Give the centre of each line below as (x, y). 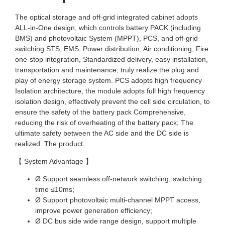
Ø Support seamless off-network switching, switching (119, 179)
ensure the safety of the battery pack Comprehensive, (100, 112)
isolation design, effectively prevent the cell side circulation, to (113, 101)
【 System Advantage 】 (54, 161)
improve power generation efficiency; (94, 211)
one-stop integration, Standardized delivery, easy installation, (111, 59)
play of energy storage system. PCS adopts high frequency (108, 80)
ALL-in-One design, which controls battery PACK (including (108, 27)
